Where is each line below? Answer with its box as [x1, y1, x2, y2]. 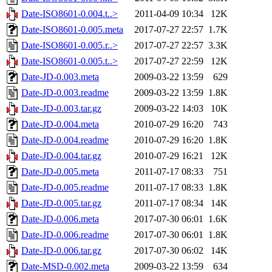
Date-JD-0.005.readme [21, 182, 109, 193]
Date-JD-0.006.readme [21, 229, 109, 240]
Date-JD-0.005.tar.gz [21, 198, 101, 209]
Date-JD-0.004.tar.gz [21, 151, 101, 161]
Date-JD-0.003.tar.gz [21, 103, 101, 114]
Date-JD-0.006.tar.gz [21, 245, 101, 256]
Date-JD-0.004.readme [21, 135, 109, 146]
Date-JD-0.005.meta [21, 166, 99, 177]
